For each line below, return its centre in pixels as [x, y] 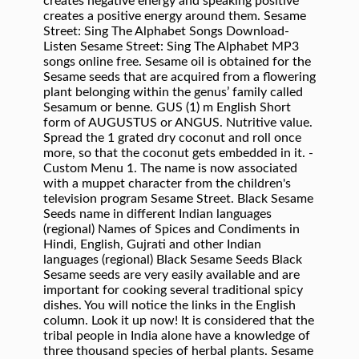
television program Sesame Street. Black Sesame [178, 199]
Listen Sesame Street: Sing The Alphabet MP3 [171, 46]
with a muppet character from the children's [167, 184]
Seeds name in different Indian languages [157, 214]
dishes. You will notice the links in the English [169, 305]
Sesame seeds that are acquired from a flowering [179, 77]
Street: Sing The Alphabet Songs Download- [166, 31]
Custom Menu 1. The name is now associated [170, 168]
